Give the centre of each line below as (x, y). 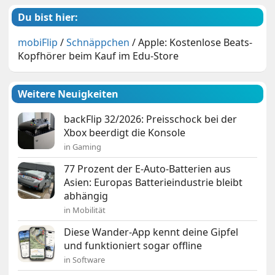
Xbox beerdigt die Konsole (125, 133)
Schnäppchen (98, 43)
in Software (85, 260)
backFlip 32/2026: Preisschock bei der (151, 119)
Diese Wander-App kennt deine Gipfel (151, 232)
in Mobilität (85, 210)
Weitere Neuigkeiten (68, 94)
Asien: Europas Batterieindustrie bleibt (153, 183)
